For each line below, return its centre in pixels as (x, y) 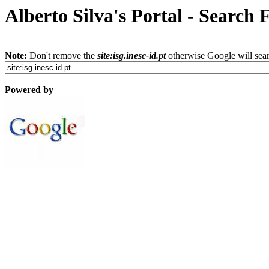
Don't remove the (62, 56)
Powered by (29, 90)
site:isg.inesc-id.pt (131, 56)
